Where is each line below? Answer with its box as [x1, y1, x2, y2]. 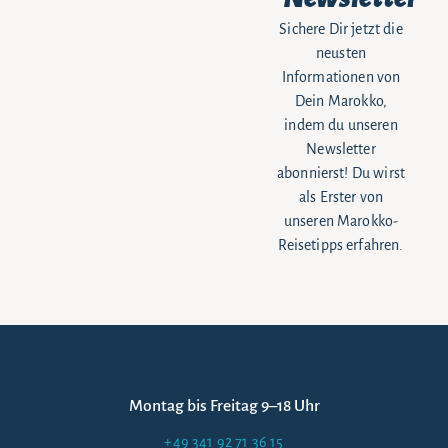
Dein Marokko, [294, 93, 388, 110]
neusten [315, 45, 367, 62]
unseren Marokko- [283, 213, 399, 230]
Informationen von [281, 69, 401, 86]
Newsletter [306, 141, 376, 158]
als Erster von [298, 189, 384, 206]
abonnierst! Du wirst [276, 165, 406, 182]
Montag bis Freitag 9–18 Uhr [128, 397, 320, 416]
